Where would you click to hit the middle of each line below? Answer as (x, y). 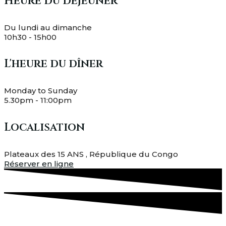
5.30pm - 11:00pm (38, 100)
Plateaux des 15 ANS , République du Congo (91, 154)
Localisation (44, 127)
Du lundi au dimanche (48, 27)
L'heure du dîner (53, 64)
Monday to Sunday (41, 91)
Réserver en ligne (39, 163)
